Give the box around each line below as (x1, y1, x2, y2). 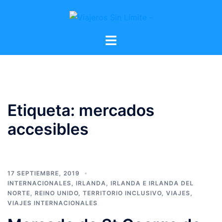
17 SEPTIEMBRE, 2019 (7, 169, 80, 177)
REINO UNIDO (35, 189, 78, 197)
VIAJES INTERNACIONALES (7, 199, 98, 207)
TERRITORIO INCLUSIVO (83, 189, 162, 197)
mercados (79, 100, 155, 120)
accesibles (7, 119, 89, 139)
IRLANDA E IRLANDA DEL (111, 179, 194, 187)
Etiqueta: (7, 100, 79, 120)
